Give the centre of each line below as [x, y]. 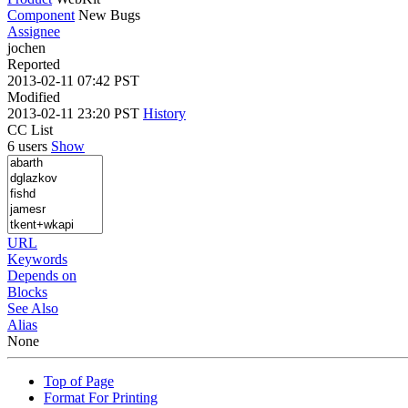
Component [41, 15]
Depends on [42, 275]
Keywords [37, 259]
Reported [34, 64]
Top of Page [79, 381]
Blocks [27, 291]
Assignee [34, 31]
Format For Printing [101, 397]
